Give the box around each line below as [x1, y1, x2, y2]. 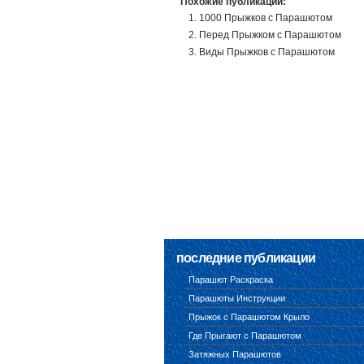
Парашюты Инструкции [188, 293, 285, 303]
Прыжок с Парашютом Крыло [188, 312, 310, 322]
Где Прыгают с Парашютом [188, 331, 301, 340]
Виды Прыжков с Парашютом [199, 46, 335, 58]
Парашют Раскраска [188, 275, 273, 284]
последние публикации [176, 251, 315, 265]
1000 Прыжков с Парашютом [199, 12, 332, 24]
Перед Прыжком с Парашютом [199, 29, 341, 41]
